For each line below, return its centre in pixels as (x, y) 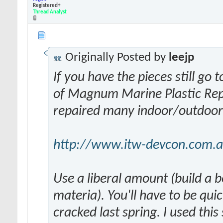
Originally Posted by (115, 58)
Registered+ (47, 5)
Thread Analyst (50, 12)
